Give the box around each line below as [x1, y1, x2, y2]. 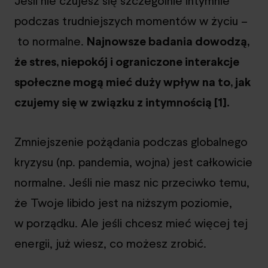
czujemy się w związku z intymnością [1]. [14, 93, 230, 111]
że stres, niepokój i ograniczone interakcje [14, 53, 239, 70]
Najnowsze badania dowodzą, [87, 32, 249, 50]
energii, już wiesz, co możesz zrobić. [14, 234, 206, 252]
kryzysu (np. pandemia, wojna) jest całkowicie [14, 153, 252, 170]
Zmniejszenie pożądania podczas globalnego [14, 133, 248, 150]
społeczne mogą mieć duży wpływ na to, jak [14, 73, 251, 90]
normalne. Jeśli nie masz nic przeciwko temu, [14, 173, 249, 191]
